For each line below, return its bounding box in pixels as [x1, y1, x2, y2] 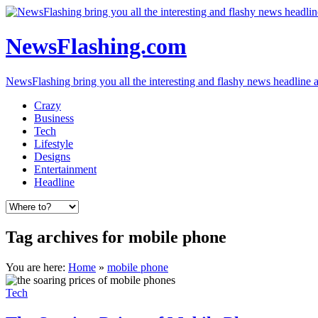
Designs [34, 150, 70, 163]
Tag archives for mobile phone [6, 227, 226, 246]
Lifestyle [34, 137, 73, 150]
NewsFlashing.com [6, 33, 187, 60]
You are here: [6, 261, 68, 273]
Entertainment [34, 163, 97, 175]
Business [34, 111, 74, 124]
